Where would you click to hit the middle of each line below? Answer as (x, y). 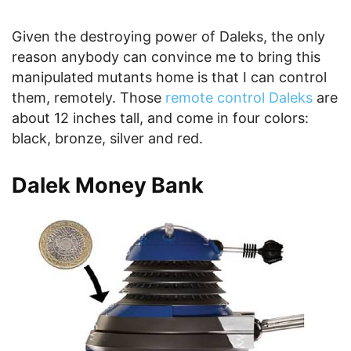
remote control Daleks (239, 97)
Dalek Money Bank (108, 185)
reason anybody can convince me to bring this (166, 56)
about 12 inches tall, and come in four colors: (160, 118)
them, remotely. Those (89, 97)
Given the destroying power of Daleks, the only (168, 36)
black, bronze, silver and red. (107, 138)
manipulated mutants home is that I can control (169, 77)
